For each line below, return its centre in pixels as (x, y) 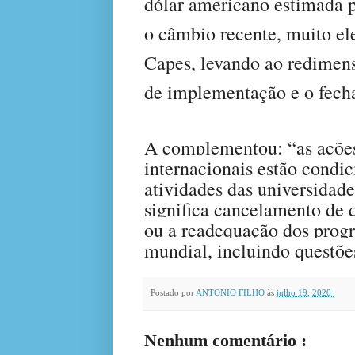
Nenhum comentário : (225, 340)
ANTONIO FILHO (231, 293)
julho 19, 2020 (305, 293)
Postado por (173, 293)
